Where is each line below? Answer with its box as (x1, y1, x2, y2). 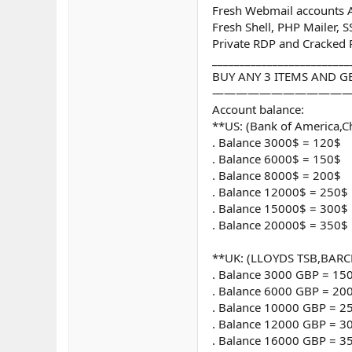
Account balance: (212, 101, 304, 118)
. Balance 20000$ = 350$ (212, 217, 348, 233)
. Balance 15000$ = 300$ (212, 200, 348, 217)
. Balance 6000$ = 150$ (212, 151, 341, 167)
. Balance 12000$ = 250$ (212, 184, 348, 200)
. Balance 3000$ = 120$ (212, 134, 341, 151)
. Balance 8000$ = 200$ (212, 167, 341, 184)
